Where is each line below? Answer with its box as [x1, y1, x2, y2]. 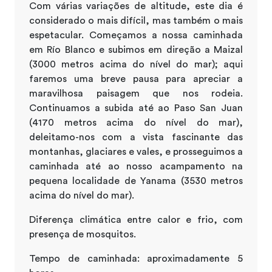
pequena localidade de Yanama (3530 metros [29, 175, 243, 186]
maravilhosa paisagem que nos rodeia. [29, 88, 243, 98]
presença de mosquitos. [29, 229, 136, 239]
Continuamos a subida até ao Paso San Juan [29, 103, 243, 113]
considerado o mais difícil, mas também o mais [29, 15, 243, 25]
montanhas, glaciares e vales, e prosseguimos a [29, 146, 243, 157]
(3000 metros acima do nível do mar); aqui [29, 59, 243, 69]
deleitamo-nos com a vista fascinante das [29, 132, 243, 142]
